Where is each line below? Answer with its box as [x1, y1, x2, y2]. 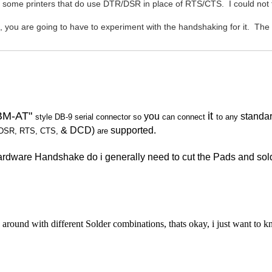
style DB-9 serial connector [35, 112, 134, 121]
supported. [110, 124, 157, 135]
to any [216, 112, 241, 121]
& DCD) [61, 124, 98, 135]
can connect [162, 112, 208, 121]
